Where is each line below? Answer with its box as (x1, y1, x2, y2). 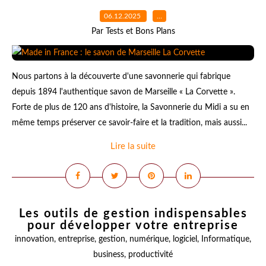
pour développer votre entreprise (27, 220, 239, 232)
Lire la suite (110, 142, 156, 151)
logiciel (173, 235, 197, 243)
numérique (129, 235, 169, 243)
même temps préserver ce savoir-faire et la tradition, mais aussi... (12, 119, 247, 127)
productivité (128, 251, 173, 259)
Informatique (201, 235, 249, 243)
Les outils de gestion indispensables (18, 208, 248, 220)
